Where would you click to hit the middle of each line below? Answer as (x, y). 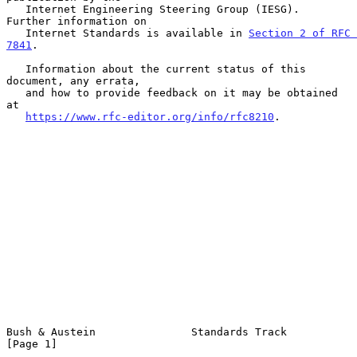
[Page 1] (32, 343)
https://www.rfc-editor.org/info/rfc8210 (150, 116)
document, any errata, (73, 80)
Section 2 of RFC (300, 33)
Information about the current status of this (16, 69)
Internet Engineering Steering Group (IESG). (16, 9)
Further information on (76, 21)
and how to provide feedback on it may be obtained (16, 92)
